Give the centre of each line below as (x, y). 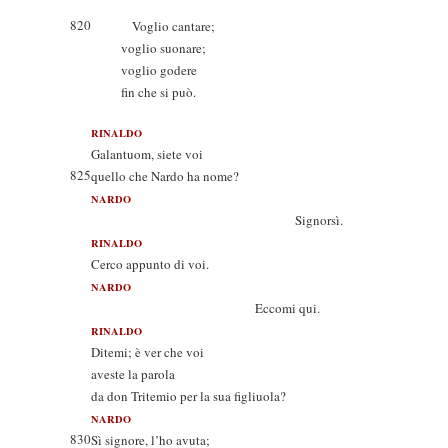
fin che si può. (158, 92)
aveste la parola (133, 374)
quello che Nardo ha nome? (165, 176)
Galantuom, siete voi (147, 154)
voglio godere (159, 70)
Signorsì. (217, 220)
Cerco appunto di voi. (150, 264)
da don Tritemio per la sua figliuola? (188, 396)
